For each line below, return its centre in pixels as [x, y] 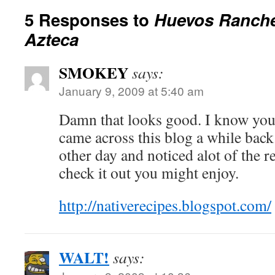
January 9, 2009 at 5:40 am [131, 91]
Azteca [52, 39]
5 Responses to [89, 19]
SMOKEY [94, 72]
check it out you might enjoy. [149, 172]
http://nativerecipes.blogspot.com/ [165, 205]
